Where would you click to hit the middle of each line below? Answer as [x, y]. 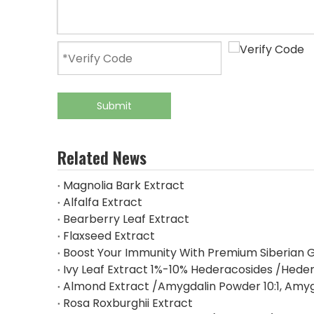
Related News [102, 157]
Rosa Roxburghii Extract [128, 303]
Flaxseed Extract [109, 236]
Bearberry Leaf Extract [126, 219]
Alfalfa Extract [103, 202]
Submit [114, 106]
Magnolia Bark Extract [124, 185]
